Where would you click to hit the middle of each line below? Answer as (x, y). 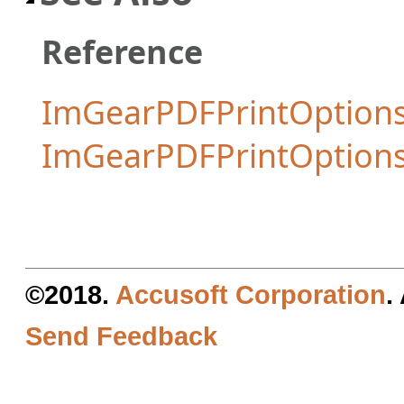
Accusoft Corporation (251, 294)
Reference (122, 51)
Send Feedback (121, 335)
